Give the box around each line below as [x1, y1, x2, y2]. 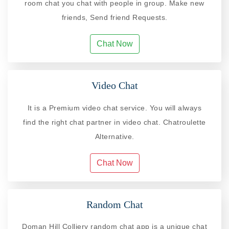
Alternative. [95, 132, 134, 141]
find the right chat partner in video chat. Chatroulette [23, 118, 206, 126]
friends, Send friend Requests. [61, 13, 168, 22]
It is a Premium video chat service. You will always [27, 103, 202, 112]
